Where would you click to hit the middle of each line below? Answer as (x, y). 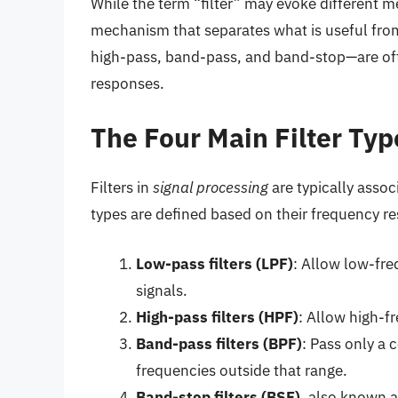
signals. (162, 290)
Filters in (122, 188)
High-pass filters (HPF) (217, 317)
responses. (127, 83)
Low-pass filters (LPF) (215, 263)
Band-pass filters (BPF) (219, 343)
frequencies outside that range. (242, 370)
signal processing (211, 188)
